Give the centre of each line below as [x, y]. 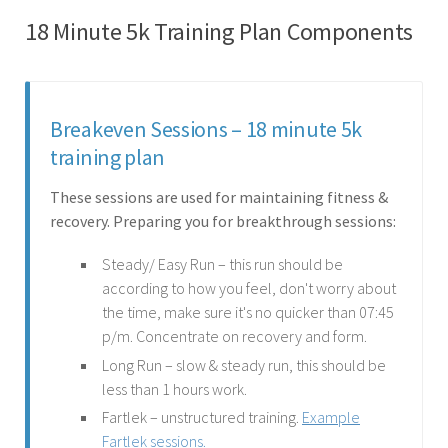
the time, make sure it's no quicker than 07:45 [248, 311]
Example [331, 417]
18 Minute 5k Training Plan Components [219, 31]
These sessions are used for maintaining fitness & [219, 197]
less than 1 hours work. [174, 388]
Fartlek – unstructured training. [202, 417]
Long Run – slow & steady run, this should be [244, 364]
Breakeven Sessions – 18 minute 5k [206, 129]
